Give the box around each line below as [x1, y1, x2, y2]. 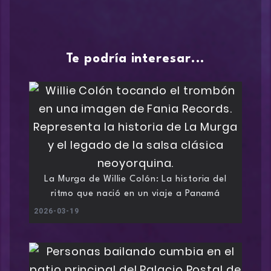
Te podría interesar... [65, 53, 206, 66]
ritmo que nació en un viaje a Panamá [50, 189, 221, 199]
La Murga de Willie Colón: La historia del [44, 175, 227, 184]
